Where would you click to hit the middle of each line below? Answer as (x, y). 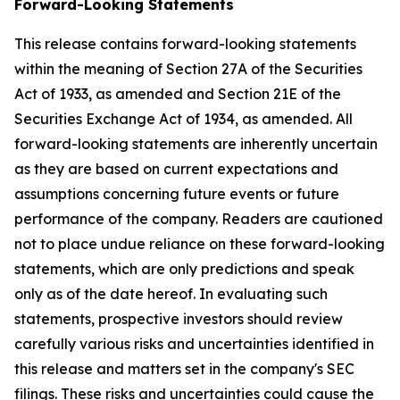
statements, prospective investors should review (179, 319)
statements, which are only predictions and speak (184, 269)
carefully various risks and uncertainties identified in (194, 344)
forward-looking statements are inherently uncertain (196, 144)
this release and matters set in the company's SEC (184, 369)
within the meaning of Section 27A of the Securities (188, 69)
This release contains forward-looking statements (185, 44)
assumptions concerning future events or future (177, 194)
